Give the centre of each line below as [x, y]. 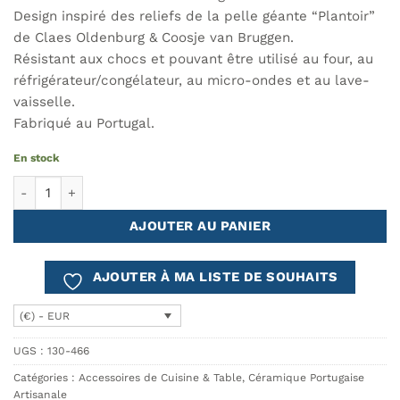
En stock [37, 158]
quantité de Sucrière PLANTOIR [107, 184]
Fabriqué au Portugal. [84, 124]
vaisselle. [44, 102]
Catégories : [46, 378]
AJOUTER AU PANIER [200, 226]
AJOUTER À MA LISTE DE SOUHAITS [215, 276]
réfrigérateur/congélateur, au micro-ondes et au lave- [192, 81]
